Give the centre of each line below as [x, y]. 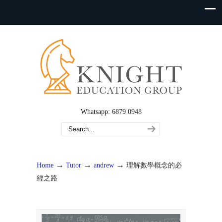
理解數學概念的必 [154, 165]
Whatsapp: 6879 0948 [111, 112]
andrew [104, 165]
